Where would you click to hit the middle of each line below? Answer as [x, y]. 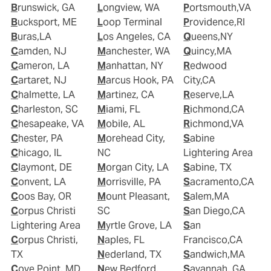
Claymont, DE [45, 167]
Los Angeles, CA [136, 36]
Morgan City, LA [137, 167]
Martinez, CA [130, 94]
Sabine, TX [211, 167]
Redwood [187, 65]
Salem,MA [210, 196]
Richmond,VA [217, 123]
